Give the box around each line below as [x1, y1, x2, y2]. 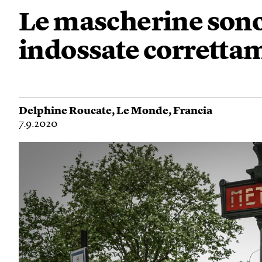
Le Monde [116, 106, 168, 116]
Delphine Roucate [19, 106, 112, 116]
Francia [173, 106, 212, 116]
